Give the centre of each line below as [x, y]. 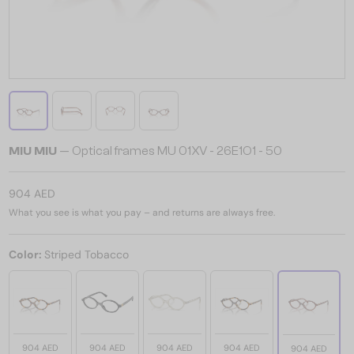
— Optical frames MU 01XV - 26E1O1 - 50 [169, 151]
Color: [26, 254]
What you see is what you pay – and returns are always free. [142, 213]
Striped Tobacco [87, 254]
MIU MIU [33, 151]
